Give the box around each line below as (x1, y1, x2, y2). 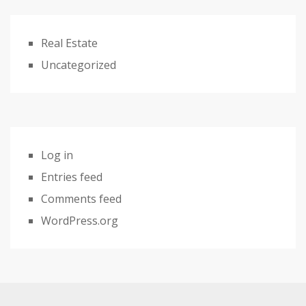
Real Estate (41, 36, 98, 51)
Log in (41, 148, 73, 163)
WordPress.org (41, 213, 118, 228)
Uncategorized (41, 57, 116, 72)
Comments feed (41, 191, 122, 206)
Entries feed (41, 169, 102, 184)
